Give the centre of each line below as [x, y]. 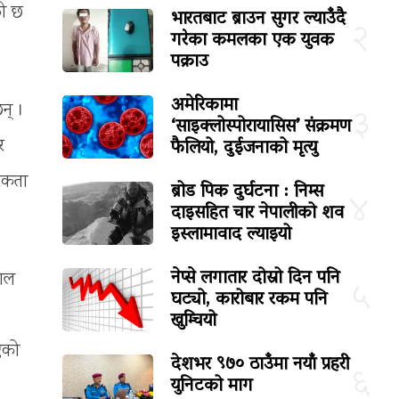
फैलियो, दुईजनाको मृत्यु [244, 148]
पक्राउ [190, 62]
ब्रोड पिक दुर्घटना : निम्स [248, 192]
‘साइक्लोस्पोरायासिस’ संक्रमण [261, 127]
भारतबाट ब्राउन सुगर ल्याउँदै [259, 19]
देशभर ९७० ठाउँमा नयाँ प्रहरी [261, 365]
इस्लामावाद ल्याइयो [232, 235]
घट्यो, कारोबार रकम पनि [250, 300]
